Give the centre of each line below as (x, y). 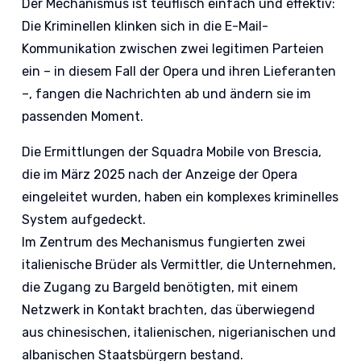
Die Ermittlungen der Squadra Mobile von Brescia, (172, 152)
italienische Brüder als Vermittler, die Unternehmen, (179, 265)
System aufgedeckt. (84, 220)
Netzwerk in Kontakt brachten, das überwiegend (169, 310)
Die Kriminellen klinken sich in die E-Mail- (145, 27)
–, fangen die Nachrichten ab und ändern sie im (167, 94)
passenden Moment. (83, 117)
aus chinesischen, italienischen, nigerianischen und (179, 333)
